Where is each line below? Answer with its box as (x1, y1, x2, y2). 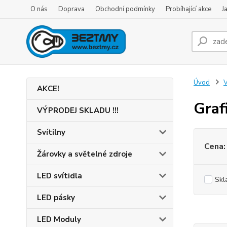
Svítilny (37, 127, 65, 137)
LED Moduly (37, 214, 81, 224)
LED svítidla (37, 171, 82, 181)
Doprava (58, 5, 85, 14)
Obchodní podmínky (95, 5, 155, 14)
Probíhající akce (166, 5, 211, 14)
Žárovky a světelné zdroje (37, 149, 132, 159)
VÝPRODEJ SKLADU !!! (37, 105, 119, 116)
